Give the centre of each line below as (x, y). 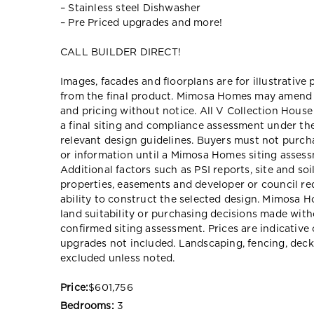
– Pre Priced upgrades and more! (142, 23)
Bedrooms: (87, 306)
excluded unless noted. (118, 259)
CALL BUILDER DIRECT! (121, 53)
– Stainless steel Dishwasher (131, 8)
